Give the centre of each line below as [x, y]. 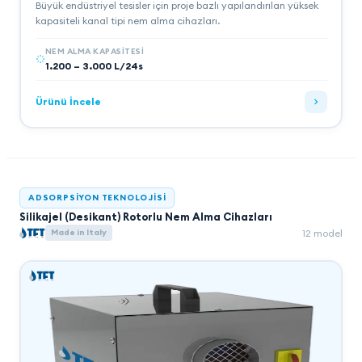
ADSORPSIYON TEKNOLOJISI [97, 198]
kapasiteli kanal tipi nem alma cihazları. [127, 20]
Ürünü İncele [68, 101]
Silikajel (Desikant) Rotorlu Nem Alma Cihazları [146, 217]
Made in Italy [79, 232]
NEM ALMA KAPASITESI [94, 51]
